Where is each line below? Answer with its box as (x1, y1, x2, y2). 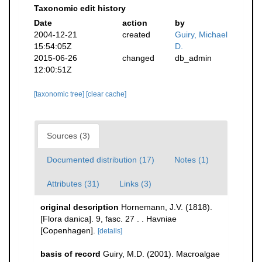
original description (40, 202, 119, 212)
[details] (98, 227, 122, 235)
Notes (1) (174, 155, 209, 164)
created (122, 30, 150, 39)
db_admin (175, 53, 212, 63)
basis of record (40, 249, 101, 258)
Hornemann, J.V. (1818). (121, 202, 212, 212)
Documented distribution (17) (47, 155, 154, 164)
